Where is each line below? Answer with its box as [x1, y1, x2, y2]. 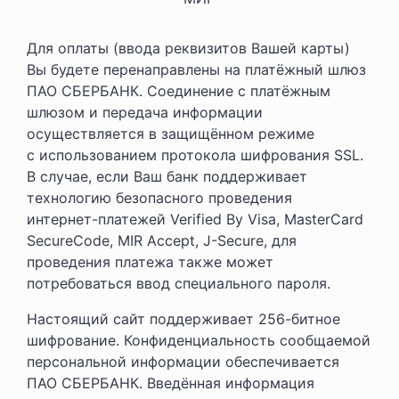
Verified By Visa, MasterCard [166, 210, 363, 228]
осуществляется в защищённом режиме [27, 125, 314, 142]
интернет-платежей [27, 210, 166, 228]
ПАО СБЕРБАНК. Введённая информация [27, 374, 314, 392]
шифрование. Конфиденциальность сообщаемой [27, 331, 370, 349]
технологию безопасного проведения [27, 189, 292, 207]
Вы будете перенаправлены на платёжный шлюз [27, 61, 366, 78]
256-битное [258, 310, 340, 328]
